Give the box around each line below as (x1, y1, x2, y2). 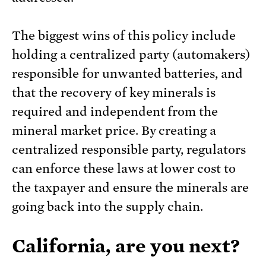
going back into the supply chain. (12, 199, 204, 214)
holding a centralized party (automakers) (12, 47, 251, 62)
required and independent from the (12, 104, 218, 119)
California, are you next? (12, 235, 240, 257)
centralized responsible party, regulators (12, 142, 246, 157)
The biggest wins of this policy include (12, 28, 236, 43)
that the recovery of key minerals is (12, 85, 216, 100)
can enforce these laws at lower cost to (12, 161, 236, 176)
